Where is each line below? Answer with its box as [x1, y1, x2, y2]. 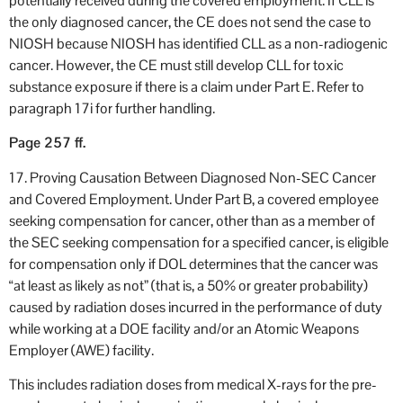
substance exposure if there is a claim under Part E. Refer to [9, 76, 364, 96]
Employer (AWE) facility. [9, 340, 154, 360]
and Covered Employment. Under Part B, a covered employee [9, 189, 379, 209]
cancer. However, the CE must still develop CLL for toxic [9, 55, 344, 75]
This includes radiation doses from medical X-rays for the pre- [9, 374, 377, 394]
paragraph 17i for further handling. [9, 98, 215, 118]
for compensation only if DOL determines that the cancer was [9, 254, 378, 273]
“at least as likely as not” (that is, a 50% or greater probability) [9, 275, 368, 295]
